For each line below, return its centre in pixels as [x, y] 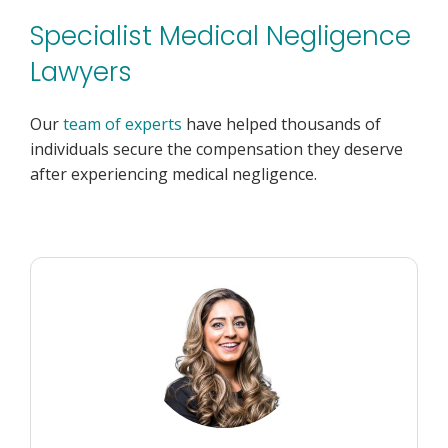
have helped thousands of [281, 123]
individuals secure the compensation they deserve [216, 148]
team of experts [122, 123]
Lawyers [81, 71]
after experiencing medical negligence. [173, 173]
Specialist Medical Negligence [220, 35]
